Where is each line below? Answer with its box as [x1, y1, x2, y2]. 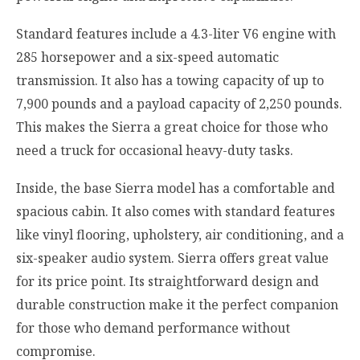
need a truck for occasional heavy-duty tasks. [16, 141, 293, 159]
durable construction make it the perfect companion [16, 296, 338, 314]
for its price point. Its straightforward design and [16, 272, 319, 291]
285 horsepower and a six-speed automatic [16, 47, 279, 66]
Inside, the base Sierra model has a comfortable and [16, 179, 335, 198]
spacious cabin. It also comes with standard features [16, 202, 335, 221]
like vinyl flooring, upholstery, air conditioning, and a [16, 226, 344, 244]
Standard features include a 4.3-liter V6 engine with [16, 24, 336, 43]
